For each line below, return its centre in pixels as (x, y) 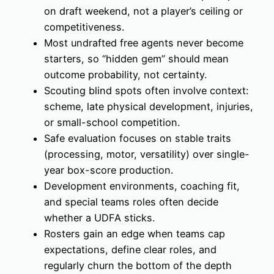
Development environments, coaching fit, (142, 186)
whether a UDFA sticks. (99, 217)
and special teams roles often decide (131, 202)
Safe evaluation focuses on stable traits (138, 138)
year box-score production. (109, 170)
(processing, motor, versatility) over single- (147, 154)
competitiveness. (84, 27)
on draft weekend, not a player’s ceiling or (143, 11)
